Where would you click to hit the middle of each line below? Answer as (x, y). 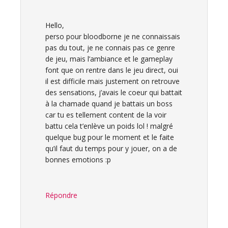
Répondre (61, 195)
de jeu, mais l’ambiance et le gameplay (109, 59)
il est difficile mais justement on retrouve (112, 81)
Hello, (55, 25)
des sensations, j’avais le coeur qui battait (114, 92)
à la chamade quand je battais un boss (109, 104)
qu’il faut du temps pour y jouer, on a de (111, 148)
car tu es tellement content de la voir (106, 115)
